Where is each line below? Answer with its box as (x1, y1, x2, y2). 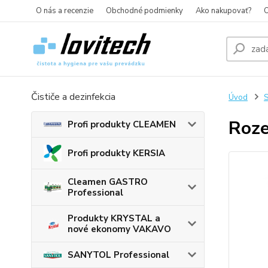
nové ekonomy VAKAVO (68, 223, 171, 236)
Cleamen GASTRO (68, 176, 148, 188)
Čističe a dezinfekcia (31, 90, 115, 103)
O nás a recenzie (36, 5, 93, 16)
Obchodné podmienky (106, 5, 183, 16)
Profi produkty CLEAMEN (68, 118, 176, 130)
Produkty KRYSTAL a (68, 212, 160, 225)
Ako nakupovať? (196, 5, 251, 16)
